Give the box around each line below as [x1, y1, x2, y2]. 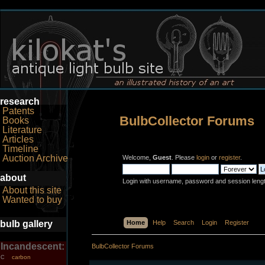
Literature [2, 125, 42, 135]
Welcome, [122, 154, 153, 161]
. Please [172, 154, 196, 161]
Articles [2, 134, 34, 145]
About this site [2, 185, 62, 195]
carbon [12, 254, 31, 260]
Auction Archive [2, 153, 68, 164]
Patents [2, 106, 34, 117]
